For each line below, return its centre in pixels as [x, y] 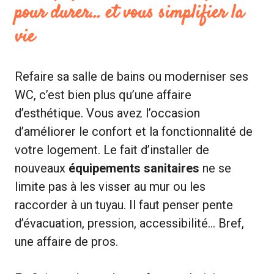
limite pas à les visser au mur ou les [110, 186]
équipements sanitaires [134, 168]
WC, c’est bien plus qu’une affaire [103, 94]
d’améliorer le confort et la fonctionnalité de [134, 131]
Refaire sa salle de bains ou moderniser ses [131, 76]
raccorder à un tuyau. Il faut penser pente [124, 205]
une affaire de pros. [66, 241]
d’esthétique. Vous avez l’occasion [107, 113]
